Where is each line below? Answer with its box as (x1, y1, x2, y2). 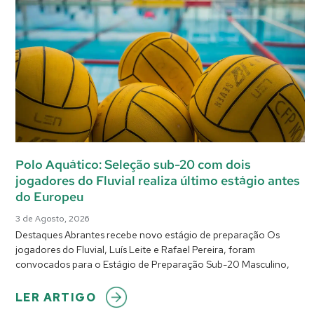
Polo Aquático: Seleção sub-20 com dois (15, 156, 251, 173)
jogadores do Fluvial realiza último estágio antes (15, 172, 300, 189)
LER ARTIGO (15, 290, 96, 306)
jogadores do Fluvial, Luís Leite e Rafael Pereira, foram (15, 243, 255, 257)
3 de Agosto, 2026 (15, 213, 89, 225)
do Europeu (15, 189, 83, 205)
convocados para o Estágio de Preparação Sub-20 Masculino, (15, 258, 289, 271)
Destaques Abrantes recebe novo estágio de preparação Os (15, 228, 280, 242)
